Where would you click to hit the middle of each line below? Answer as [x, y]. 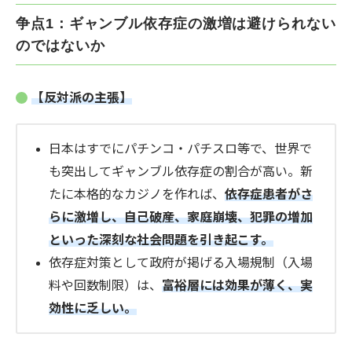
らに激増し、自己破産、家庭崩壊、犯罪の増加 [181, 218]
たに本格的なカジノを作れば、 [137, 195]
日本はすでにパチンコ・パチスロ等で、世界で [180, 149]
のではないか [60, 46]
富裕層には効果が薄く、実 [237, 286]
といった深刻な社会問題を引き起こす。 [161, 240]
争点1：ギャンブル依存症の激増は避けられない [176, 24]
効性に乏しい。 [93, 309]
